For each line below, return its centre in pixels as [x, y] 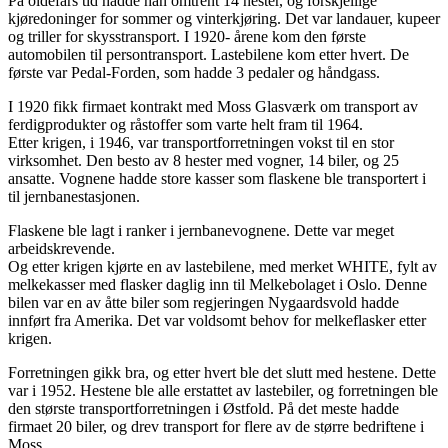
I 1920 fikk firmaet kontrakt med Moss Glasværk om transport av [213, 107]
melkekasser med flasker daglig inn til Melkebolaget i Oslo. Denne [217, 285]
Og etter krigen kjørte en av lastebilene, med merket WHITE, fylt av [222, 267]
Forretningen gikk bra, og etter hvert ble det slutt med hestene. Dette [222, 373]
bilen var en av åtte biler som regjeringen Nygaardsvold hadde [203, 303]
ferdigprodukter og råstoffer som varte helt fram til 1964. [185, 125]
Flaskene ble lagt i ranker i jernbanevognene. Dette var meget [201, 231]
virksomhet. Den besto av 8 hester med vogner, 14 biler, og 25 [203, 161]
